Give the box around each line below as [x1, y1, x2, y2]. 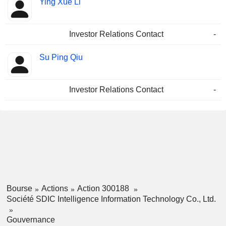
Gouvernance [6, 215, 55, 224]
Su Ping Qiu [39, 53, 83, 62]
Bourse [6, 184, 32, 193]
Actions [41, 184, 68, 193]
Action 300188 [77, 184, 131, 193]
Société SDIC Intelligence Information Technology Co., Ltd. [6, 195, 216, 204]
